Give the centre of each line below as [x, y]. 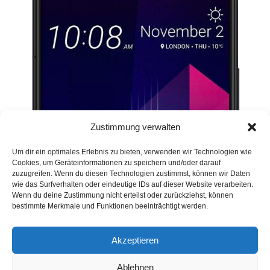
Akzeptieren [135, 240]
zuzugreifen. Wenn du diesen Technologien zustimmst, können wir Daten [131, 174]
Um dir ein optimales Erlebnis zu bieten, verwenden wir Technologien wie [132, 152]
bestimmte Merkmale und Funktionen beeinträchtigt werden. [110, 206]
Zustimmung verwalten [135, 127]
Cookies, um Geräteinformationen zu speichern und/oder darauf [116, 163]
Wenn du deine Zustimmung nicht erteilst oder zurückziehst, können [123, 195]
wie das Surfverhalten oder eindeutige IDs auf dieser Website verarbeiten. [133, 184]
